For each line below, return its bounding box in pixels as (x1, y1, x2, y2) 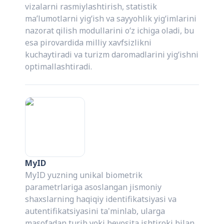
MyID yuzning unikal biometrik (25, 169, 143, 181)
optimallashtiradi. (25, 61, 92, 72)
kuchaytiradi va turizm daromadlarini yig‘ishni (25, 49, 199, 60)
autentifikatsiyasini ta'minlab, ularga (25, 205, 165, 217)
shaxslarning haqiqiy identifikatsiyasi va (25, 193, 177, 205)
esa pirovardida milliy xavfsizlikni (25, 37, 152, 48)
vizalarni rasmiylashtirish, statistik (25, 1, 157, 12)
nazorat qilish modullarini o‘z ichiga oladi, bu (25, 25, 194, 36)
